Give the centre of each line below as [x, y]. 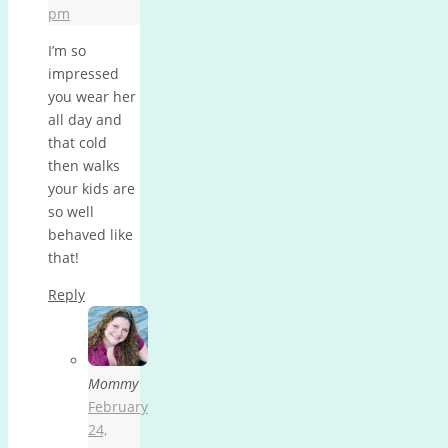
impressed [83, 73]
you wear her [92, 96]
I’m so [67, 50]
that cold [77, 142]
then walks [84, 165]
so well [71, 211]
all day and [85, 119]
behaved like [90, 234]
